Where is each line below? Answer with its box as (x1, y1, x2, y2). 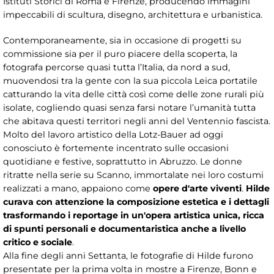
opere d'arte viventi (153, 182, 242, 194)
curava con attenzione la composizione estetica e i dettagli (3, 196, 269, 207)
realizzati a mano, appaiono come (3, 182, 153, 194)
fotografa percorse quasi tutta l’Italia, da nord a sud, (3, 61, 230, 73)
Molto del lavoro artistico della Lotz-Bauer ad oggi (3, 128, 223, 140)
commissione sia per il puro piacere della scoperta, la (3, 48, 237, 59)
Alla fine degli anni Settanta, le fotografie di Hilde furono (3, 250, 253, 261)
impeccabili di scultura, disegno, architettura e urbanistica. (3, 9, 262, 20)
